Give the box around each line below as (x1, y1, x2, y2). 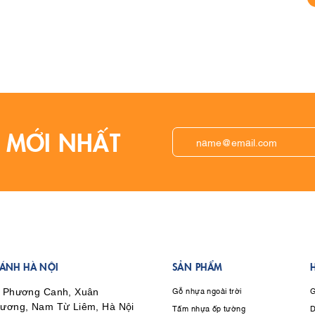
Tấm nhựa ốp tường (172, 302, 246, 314)
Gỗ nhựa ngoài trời (172, 285, 242, 297)
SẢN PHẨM (172, 259, 223, 274)
